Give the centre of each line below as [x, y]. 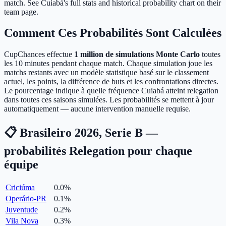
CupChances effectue [39, 54]
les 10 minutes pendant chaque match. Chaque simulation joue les [108, 64]
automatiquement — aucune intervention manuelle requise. [97, 109]
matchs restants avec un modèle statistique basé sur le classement [106, 73]
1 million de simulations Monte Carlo [137, 54]
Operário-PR [26, 199]
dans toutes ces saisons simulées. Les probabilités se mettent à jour [109, 100]
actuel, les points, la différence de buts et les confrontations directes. [111, 82]
